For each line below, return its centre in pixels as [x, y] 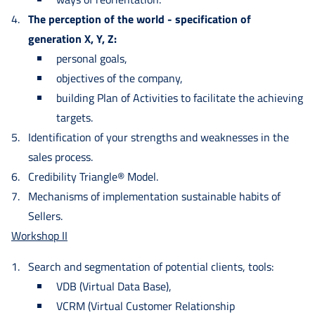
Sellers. [45, 216]
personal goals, [92, 58]
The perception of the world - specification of [140, 19]
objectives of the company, [120, 78]
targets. [75, 117]
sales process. [60, 156]
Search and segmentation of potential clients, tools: [151, 266]
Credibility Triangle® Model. [93, 176]
